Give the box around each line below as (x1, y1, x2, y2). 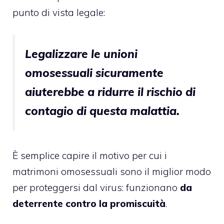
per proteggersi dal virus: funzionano (12, 181, 180, 194)
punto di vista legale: (12, 6, 105, 18)
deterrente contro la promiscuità (12, 197, 165, 210)
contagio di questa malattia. (25, 103, 179, 118)
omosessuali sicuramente (25, 65, 163, 80)
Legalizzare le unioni (25, 46, 137, 61)
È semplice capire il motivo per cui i (12, 149, 167, 162)
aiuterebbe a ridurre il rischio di (25, 84, 195, 99)
